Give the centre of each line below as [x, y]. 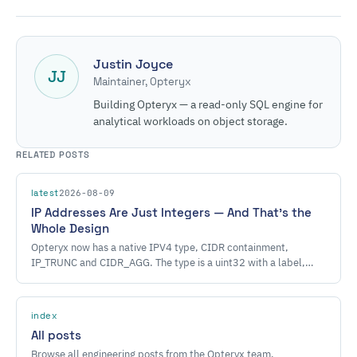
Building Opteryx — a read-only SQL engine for [208, 104]
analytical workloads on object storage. [190, 121]
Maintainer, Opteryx [142, 82]
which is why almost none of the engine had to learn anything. [171, 278]
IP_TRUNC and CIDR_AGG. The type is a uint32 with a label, [168, 263]
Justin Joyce [133, 64]
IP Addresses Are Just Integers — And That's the [171, 212]
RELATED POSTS [53, 155]
